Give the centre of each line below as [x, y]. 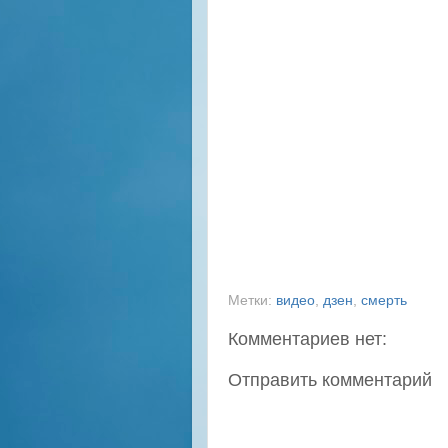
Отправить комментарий [330, 380]
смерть [384, 300]
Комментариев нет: [307, 338]
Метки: [252, 300]
